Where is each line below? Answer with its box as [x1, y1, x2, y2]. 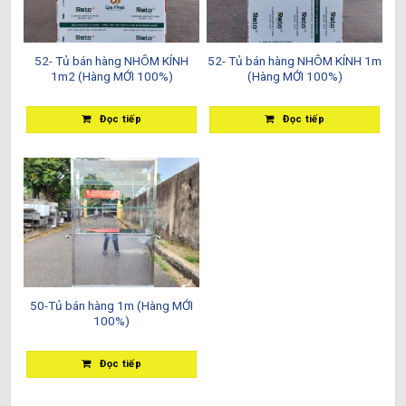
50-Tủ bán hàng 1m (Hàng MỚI [30, 298, 193, 314]
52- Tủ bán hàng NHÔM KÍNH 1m [208, 53, 382, 68]
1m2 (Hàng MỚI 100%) [50, 68, 173, 83]
